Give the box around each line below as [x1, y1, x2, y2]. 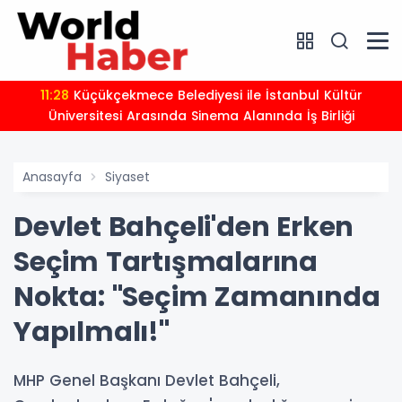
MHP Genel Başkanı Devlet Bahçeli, [13, 370, 280, 391]
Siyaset [105, 168, 150, 186]
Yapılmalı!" [13, 313, 170, 351]
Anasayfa [22, 168, 82, 186]
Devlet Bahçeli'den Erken [13, 208, 354, 246]
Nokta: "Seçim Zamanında [13, 278, 380, 316]
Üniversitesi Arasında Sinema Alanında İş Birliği [48, 107, 354, 125]
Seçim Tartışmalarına [13, 243, 319, 281]
